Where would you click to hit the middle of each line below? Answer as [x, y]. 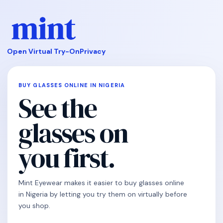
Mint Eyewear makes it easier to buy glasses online [101, 183]
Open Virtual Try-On [43, 51]
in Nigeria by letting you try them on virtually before [103, 194]
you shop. [34, 206]
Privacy [93, 51]
